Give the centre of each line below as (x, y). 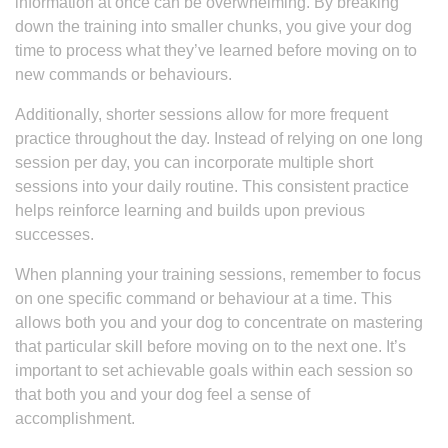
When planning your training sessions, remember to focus (218, 274)
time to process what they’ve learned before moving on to (216, 50)
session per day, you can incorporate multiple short (194, 162)
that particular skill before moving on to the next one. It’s (210, 346)
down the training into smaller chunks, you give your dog (213, 26)
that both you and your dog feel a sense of (162, 394)
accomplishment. (75, 418)
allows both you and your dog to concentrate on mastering (219, 322)
